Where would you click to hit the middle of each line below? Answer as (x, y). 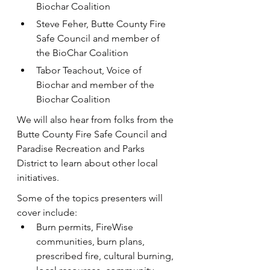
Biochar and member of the (96, 85)
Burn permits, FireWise (86, 227)
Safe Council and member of (99, 38)
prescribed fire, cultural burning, (106, 256)
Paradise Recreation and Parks (82, 149)
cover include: (47, 212)
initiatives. (38, 177)
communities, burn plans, (92, 241)
